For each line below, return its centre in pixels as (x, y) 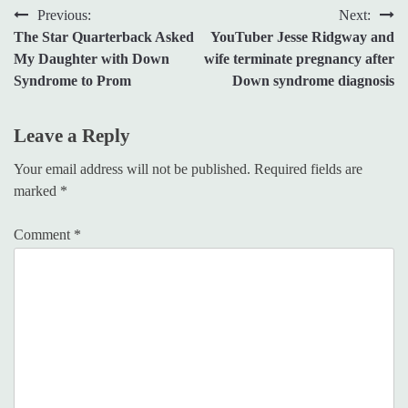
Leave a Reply (72, 135)
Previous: (64, 15)
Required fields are (308, 168)
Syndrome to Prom (72, 80)
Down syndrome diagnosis (313, 80)
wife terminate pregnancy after (299, 58)
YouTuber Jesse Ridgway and (302, 36)
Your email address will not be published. (132, 168)
